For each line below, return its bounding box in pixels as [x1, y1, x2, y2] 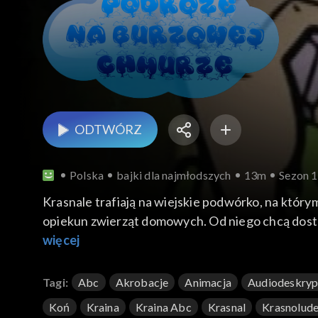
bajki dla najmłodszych [116, 168, 231, 182]
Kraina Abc [135, 300, 192, 314]
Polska [70, 168, 104, 182]
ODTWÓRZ [75, 121, 142, 138]
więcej [43, 232, 80, 248]
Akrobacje [115, 275, 169, 290]
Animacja [185, 275, 232, 290]
